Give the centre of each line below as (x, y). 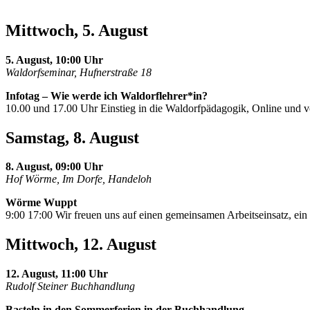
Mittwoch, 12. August (81, 245)
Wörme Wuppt (41, 203)
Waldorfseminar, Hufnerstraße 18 (79, 72)
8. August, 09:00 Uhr (54, 167)
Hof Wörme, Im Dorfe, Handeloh (79, 179)
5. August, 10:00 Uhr (54, 60)
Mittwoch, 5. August (77, 30)
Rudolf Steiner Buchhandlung (70, 286)
